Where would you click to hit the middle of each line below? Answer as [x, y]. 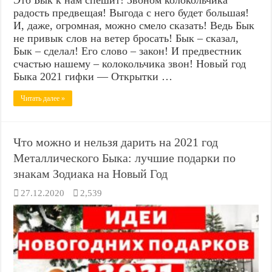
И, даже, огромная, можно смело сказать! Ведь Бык [134, 25]
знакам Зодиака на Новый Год [91, 173]
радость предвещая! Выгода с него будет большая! [131, 12]
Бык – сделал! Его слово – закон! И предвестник [128, 51]
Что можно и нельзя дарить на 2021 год [116, 142]
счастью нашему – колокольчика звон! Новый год [130, 63]
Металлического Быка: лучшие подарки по [125, 158]
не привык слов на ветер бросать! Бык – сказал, [126, 38]
